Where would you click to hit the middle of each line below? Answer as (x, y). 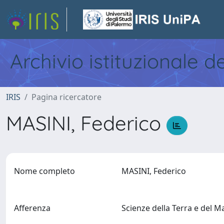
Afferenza (32, 208)
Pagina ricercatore (66, 97)
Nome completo (44, 171)
